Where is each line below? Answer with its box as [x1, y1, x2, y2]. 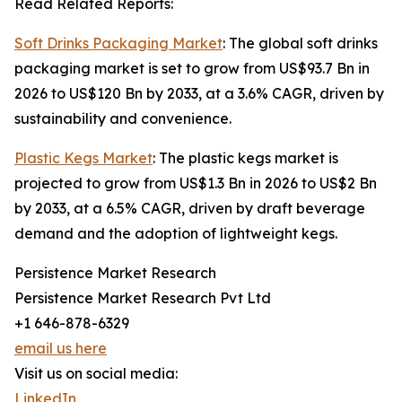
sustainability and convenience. [14, 109, 232, 128]
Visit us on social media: [14, 364, 178, 383]
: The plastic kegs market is [153, 149, 338, 168]
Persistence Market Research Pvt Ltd [14, 289, 271, 308]
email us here [14, 339, 107, 358]
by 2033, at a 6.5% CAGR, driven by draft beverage [14, 199, 365, 218]
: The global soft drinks [223, 34, 378, 53]
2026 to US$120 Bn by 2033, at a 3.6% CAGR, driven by [14, 84, 384, 103]
